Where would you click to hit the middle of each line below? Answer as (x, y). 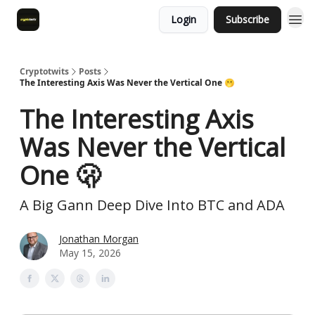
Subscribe (247, 19)
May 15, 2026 (90, 253)
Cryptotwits (44, 71)
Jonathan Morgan (99, 239)
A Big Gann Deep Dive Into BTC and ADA (152, 205)
